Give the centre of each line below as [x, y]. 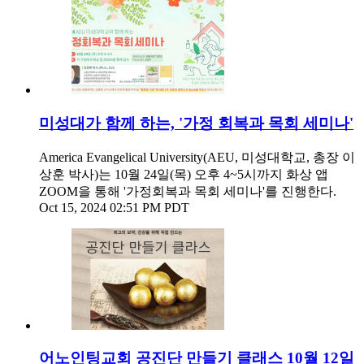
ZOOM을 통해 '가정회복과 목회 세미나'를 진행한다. [188, 191]
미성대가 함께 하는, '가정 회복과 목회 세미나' [196, 123]
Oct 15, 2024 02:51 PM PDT [114, 207]
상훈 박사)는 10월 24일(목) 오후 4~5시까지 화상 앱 [184, 174]
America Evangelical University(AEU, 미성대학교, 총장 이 [197, 157]
